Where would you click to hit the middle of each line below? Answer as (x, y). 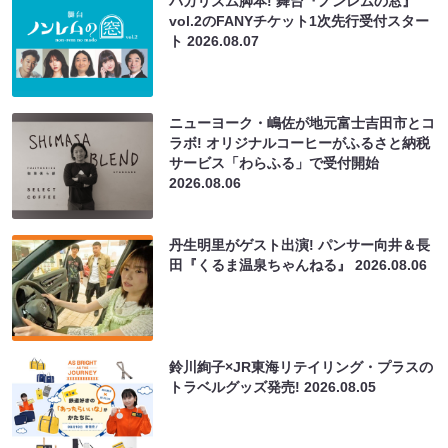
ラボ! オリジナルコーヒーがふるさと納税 (300, 142)
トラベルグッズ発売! (237, 386)
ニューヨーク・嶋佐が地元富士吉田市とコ (302, 122)
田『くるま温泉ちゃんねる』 (262, 264)
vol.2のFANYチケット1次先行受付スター (299, 20)
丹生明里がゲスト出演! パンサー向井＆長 (300, 244)
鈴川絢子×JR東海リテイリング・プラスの (301, 366)
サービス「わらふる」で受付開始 (274, 162)
